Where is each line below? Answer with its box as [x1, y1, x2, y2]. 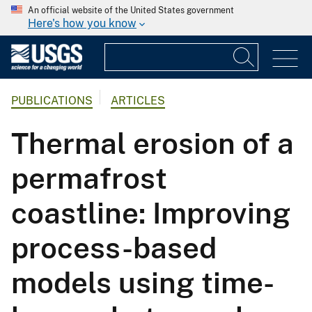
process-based [11, 231, 217, 265]
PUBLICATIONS [11, 94, 93, 108]
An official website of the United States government [28, 6, 234, 15]
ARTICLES [111, 94, 165, 108]
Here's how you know [28, 17, 136, 30]
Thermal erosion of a [11, 126, 294, 161]
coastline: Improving [11, 196, 290, 231]
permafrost [11, 161, 167, 196]
